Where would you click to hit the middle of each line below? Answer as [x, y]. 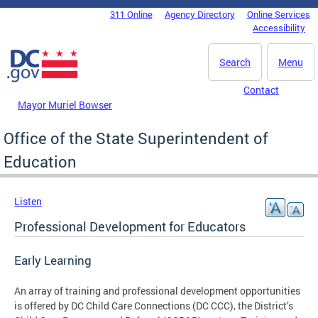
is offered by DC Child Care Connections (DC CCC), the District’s [154, 305]
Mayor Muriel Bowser [65, 104]
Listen [28, 201]
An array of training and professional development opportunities [157, 290]
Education [40, 161]
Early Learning [53, 260]
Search [235, 62]
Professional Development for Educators [130, 226]
